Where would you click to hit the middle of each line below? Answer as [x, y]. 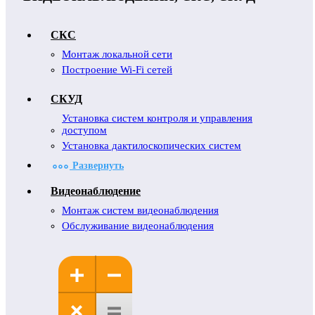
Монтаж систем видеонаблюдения [140, 210]
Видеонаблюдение [96, 191]
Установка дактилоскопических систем [152, 146]
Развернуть [97, 166]
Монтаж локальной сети [117, 54]
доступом [84, 130]
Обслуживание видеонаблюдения [138, 226]
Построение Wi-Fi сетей [117, 70]
